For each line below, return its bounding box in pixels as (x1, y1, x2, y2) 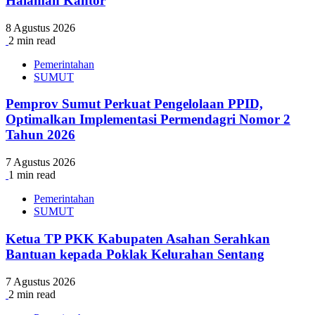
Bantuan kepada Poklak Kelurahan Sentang (6, 246, 264, 262)
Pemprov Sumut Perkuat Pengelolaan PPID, (6, 96, 263, 112)
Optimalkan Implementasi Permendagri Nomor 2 (6, 112, 290, 127)
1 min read (8, 169, 56, 181)
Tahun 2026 (6, 127, 75, 143)
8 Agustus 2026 (6, 21, 75, 34)
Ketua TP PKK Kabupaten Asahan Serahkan (6, 231, 270, 246)
